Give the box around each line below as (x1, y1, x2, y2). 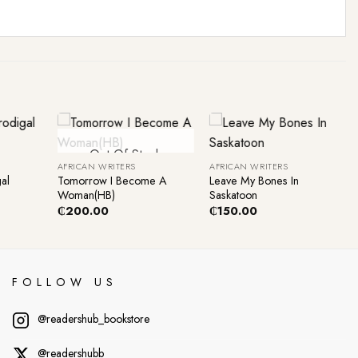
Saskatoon (209, 186, 258, 203)
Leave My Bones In (209, 172, 300, 189)
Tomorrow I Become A (57, 172, 167, 189)
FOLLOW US (11, 274, 117, 291)
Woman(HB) (57, 186, 115, 203)
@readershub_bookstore (37, 311, 149, 328)
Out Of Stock (89, 145, 162, 164)
